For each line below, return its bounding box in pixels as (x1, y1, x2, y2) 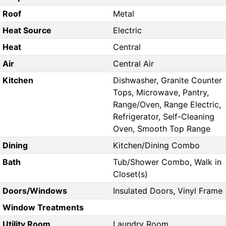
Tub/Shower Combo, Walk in (113, 157, 221, 167)
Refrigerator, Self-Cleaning (113, 111, 214, 122)
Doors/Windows (2, 186, 67, 196)
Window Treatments (2, 202, 84, 213)
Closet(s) (113, 169, 148, 180)
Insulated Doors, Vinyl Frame (113, 186, 222, 196)
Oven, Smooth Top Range (113, 124, 210, 134)
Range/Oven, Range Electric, (113, 99, 221, 110)
